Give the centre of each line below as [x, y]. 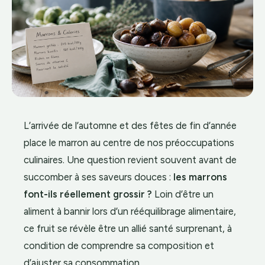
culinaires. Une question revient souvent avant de [130, 159]
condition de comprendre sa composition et [119, 245]
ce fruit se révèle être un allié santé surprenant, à [128, 228]
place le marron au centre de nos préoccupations [129, 142]
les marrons [200, 177]
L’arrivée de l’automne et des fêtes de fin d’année [130, 125]
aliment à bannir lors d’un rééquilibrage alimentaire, [130, 211]
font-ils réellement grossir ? [88, 194]
